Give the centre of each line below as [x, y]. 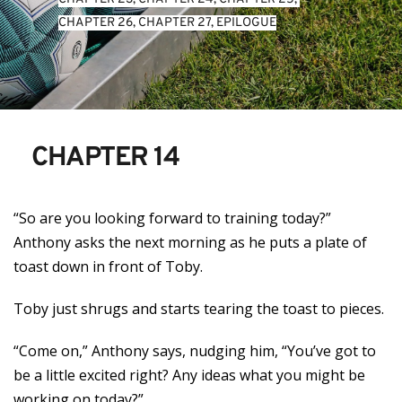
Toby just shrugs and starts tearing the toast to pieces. [199, 309]
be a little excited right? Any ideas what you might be [189, 375]
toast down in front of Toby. [108, 267]
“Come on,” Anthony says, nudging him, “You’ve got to [195, 351]
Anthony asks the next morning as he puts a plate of [190, 242]
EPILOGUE [246, 23]
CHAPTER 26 [96, 23]
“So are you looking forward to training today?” [172, 218]
